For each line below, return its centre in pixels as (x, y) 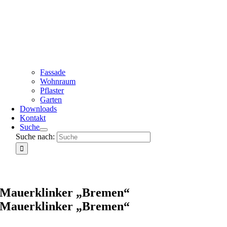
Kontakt (33, 118)
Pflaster (52, 90)
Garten (51, 100)
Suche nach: (35, 137)
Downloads (39, 109)
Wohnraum (58, 81)
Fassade (53, 72)
